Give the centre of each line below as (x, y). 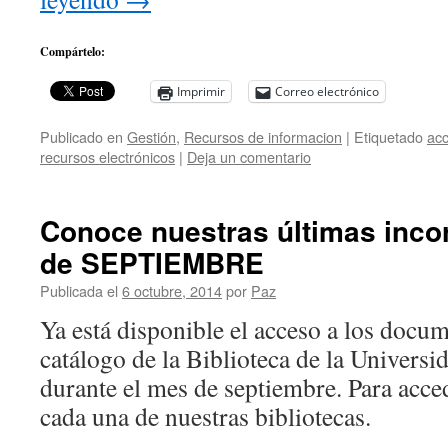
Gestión (151, 136)
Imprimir (201, 91)
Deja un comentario (249, 156)
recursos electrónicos (107, 156)
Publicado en (81, 136)
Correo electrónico (327, 91)
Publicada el (79, 290)
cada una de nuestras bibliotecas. (205, 416)
